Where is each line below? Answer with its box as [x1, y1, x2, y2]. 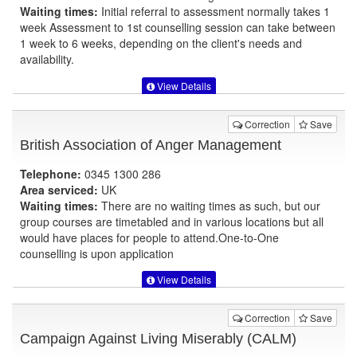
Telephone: [20, 165, 81, 182]
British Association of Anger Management [20, 136, 281, 153]
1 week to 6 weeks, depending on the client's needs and [20, 35, 302, 52]
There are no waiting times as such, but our [98, 197, 320, 214]
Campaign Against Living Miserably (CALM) [20, 330, 296, 347]
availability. [20, 51, 74, 68]
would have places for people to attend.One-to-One [20, 229, 279, 245]
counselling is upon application [20, 245, 174, 261]
